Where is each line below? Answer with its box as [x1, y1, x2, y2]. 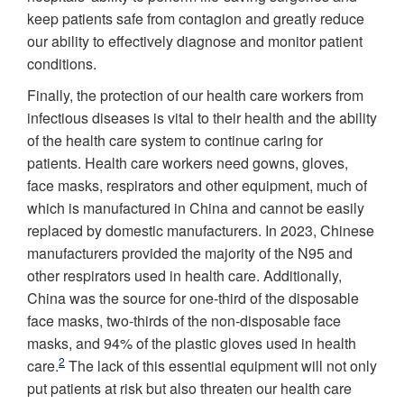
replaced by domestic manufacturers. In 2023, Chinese [27, 220, 374, 241]
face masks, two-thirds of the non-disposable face [27, 310, 341, 331]
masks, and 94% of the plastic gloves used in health [27, 333, 356, 353]
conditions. [27, 53, 96, 74]
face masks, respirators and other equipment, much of [27, 175, 367, 196]
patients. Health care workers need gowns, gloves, [27, 152, 348, 173]
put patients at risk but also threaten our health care [27, 378, 352, 399]
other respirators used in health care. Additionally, [27, 265, 342, 286]
